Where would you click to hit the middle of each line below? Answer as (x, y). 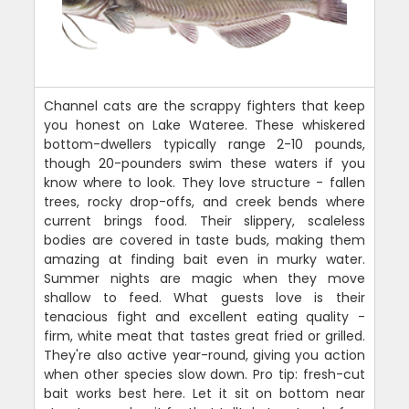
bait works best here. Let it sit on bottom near (204, 393)
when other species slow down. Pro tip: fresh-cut (204, 374)
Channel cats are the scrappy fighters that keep (204, 105)
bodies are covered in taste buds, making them (204, 240)
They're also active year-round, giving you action (204, 355)
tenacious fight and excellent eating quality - (204, 316)
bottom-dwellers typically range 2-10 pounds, (204, 144)
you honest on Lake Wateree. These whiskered (204, 125)
